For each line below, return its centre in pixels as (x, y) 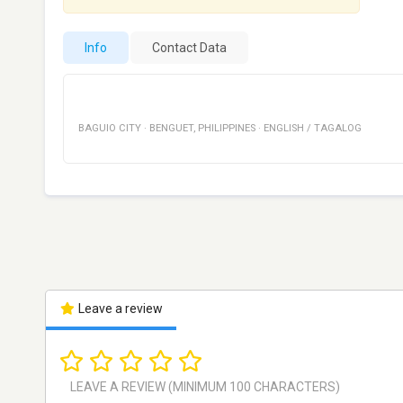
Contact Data (189, 48)
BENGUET (171, 128)
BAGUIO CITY (110, 128)
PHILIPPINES (227, 128)
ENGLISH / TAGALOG (313, 128)
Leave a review (119, 309)
